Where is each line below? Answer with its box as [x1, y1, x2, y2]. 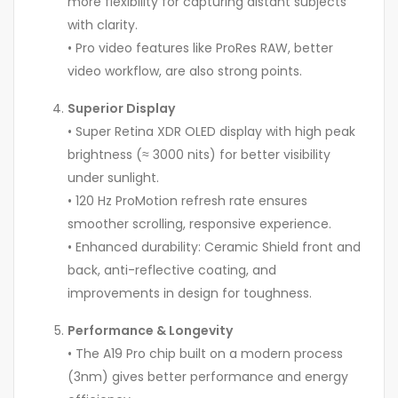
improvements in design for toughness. [68, 284, 312, 303]
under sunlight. [68, 169, 159, 187]
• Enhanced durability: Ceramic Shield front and [68, 238, 361, 257]
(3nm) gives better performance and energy [68, 368, 348, 386]
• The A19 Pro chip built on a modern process [68, 345, 343, 363]
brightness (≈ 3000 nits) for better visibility [68, 146, 330, 164]
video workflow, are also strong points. [68, 62, 302, 81]
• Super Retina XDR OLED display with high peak [68, 123, 355, 141]
